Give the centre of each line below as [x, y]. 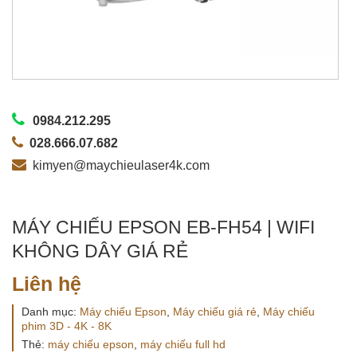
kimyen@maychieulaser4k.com [121, 166]
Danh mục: [51, 312]
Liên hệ [47, 284]
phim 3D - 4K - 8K [67, 326]
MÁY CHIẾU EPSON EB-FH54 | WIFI [163, 228]
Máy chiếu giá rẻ [215, 312]
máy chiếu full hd [183, 345]
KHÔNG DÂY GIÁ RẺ [100, 251]
